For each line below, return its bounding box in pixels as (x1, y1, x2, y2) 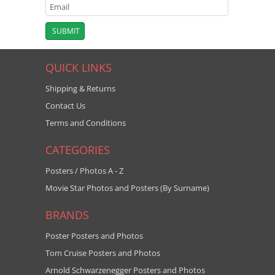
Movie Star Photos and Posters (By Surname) (45, 182, 209, 193)
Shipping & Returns (45, 83, 115, 94)
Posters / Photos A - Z (45, 165, 123, 176)
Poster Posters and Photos (45, 230, 143, 241)
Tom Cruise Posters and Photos (45, 247, 160, 258)
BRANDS (45, 207, 89, 222)
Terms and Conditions (45, 117, 126, 128)
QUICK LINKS (45, 60, 112, 75)
